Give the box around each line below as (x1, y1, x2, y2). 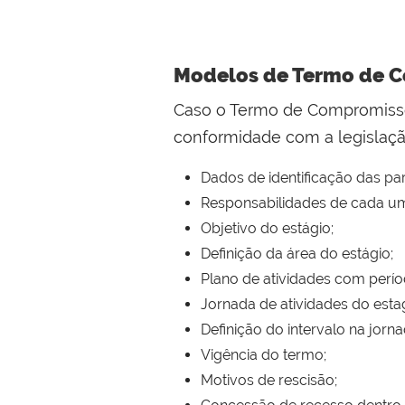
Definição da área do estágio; (201, 245, 393, 263)
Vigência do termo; (201, 346, 326, 364)
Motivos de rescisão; (201, 372, 337, 390)
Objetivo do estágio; (201, 220, 334, 238)
